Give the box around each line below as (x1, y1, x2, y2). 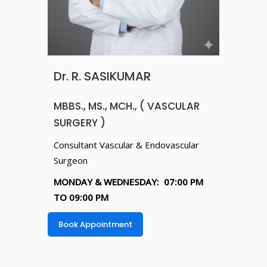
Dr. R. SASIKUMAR (54, 67, 151, 85)
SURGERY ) (54, 115, 105, 130)
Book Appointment (58, 218, 132, 230)
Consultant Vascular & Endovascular (54, 138, 199, 151)
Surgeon (54, 154, 88, 166)
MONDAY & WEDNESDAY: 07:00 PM (54, 175, 203, 188)
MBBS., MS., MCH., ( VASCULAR (54, 98, 200, 113)
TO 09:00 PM (54, 191, 108, 203)
